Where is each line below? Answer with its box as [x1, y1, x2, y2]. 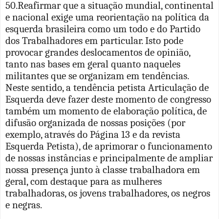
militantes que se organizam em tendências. [5, 69, 189, 82]
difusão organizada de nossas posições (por [5, 116, 185, 129]
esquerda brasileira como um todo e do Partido [5, 22, 200, 35]
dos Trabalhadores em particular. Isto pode [5, 34, 183, 46]
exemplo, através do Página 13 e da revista [5, 128, 180, 140]
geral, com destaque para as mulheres [5, 175, 162, 187]
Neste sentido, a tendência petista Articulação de [5, 81, 209, 93]
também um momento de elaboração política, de [5, 105, 207, 117]
